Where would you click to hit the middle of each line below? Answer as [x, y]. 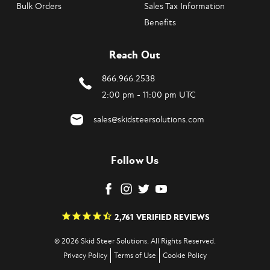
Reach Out [135, 55]
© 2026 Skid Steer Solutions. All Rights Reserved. [135, 241]
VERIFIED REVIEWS [173, 217]
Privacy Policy [85, 256]
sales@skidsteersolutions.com [149, 119]
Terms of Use [135, 256]
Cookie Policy [185, 256]
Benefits [160, 22]
